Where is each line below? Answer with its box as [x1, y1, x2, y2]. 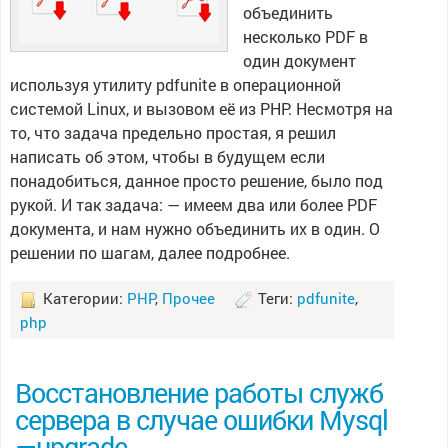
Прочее [161, 288, 215, 308]
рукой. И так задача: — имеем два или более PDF [9, 194, 377, 215]
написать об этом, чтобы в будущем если [9, 146, 325, 167]
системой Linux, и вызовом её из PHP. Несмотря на [9, 98, 393, 119]
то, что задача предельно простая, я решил [9, 122, 336, 143]
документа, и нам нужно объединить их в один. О [9, 218, 380, 239]
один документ [242, 50, 356, 71]
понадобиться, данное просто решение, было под [9, 170, 383, 191]
